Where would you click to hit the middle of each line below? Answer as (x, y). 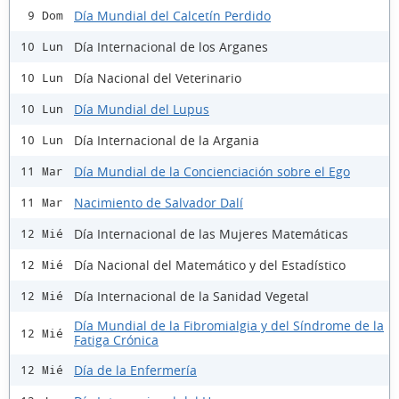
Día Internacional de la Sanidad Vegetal (191, 296)
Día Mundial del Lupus (142, 109)
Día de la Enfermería (135, 370)
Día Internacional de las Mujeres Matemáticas (211, 233)
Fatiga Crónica (116, 340)
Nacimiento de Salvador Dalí (159, 202)
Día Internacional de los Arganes (171, 46)
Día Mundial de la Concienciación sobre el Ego (212, 171)
